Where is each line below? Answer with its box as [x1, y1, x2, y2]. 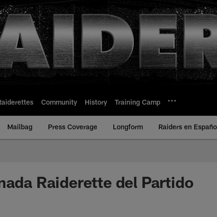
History [85, 97, 107, 106]
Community [41, 97, 77, 106]
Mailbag [7, 123, 32, 131]
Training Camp [115, 97, 160, 106]
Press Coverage [48, 123, 97, 131]
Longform [113, 123, 143, 131]
